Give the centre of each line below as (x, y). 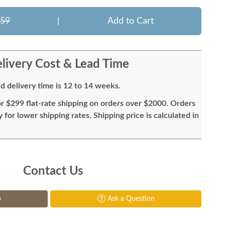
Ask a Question (130, 199)
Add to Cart (130, 21)
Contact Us (53, 171)
